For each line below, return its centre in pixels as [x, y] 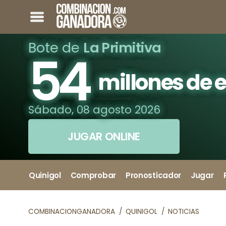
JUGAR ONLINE [104, 137]
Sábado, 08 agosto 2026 [95, 109]
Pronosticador [153, 175]
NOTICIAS [183, 212]
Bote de [56, 48]
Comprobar [93, 175]
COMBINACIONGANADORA [72, 212]
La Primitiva [122, 48]
